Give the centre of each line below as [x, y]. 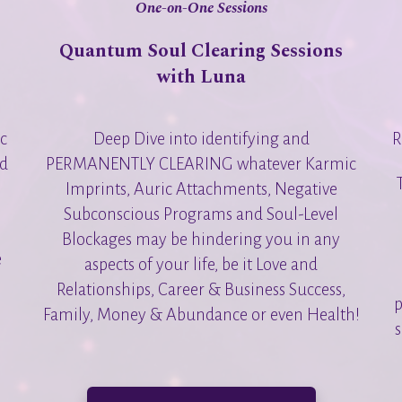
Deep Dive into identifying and [201, 139]
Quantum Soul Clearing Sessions [201, 50]
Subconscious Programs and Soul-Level [201, 214]
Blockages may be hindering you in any [201, 239]
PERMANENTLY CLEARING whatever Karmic [201, 164]
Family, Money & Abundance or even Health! [201, 315]
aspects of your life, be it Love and [201, 264]
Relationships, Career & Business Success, [201, 289]
